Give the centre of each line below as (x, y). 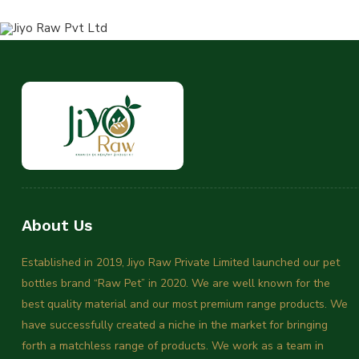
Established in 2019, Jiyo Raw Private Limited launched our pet (181, 263)
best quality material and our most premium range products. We (185, 305)
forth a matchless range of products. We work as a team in (173, 346)
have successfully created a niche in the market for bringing (175, 325)
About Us (57, 226)
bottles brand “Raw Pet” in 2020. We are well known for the (176, 284)
